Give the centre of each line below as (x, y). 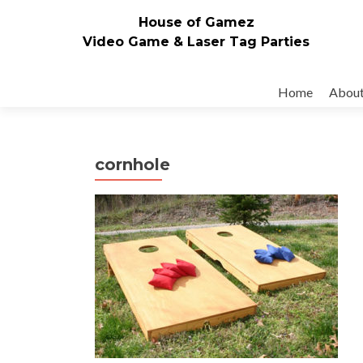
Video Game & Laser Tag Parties (196, 41)
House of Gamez (196, 22)
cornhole (132, 164)
